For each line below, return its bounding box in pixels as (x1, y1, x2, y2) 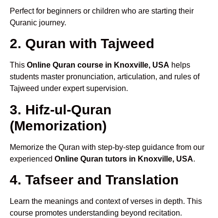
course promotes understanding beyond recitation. (10, 208, 182, 217)
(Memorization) (10, 118, 107, 133)
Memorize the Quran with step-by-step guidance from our (10, 143, 204, 151)
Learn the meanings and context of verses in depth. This (10, 197, 202, 205)
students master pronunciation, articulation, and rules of (10, 73, 200, 81)
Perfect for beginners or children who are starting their (10, 6, 194, 15)
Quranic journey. (10, 18, 66, 27)
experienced (10, 154, 54, 163)
